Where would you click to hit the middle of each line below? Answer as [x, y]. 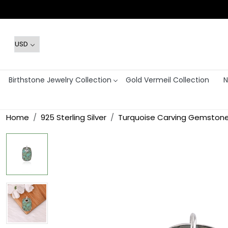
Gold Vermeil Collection [167, 80]
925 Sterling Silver [74, 118]
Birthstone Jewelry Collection [60, 80]
